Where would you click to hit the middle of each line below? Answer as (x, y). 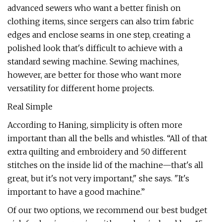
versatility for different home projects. (81, 88)
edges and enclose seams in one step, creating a (99, 35)
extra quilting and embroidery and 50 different (97, 152)
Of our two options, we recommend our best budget (107, 210)
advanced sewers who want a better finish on (94, 8)
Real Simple (30, 107)
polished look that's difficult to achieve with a (95, 48)
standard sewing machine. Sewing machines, (93, 61)
